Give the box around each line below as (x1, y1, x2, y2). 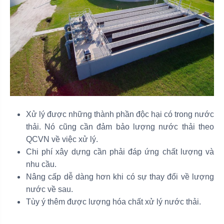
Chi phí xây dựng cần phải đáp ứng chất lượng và (26, 147, 214, 156)
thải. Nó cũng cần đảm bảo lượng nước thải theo (26, 122, 214, 131)
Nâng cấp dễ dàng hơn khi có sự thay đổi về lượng (26, 172, 214, 181)
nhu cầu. (26, 160, 56, 169)
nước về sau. (26, 185, 73, 194)
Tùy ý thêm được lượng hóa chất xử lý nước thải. (26, 197, 201, 206)
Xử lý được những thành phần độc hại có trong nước (26, 110, 214, 119)
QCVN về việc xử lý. (26, 135, 98, 144)
